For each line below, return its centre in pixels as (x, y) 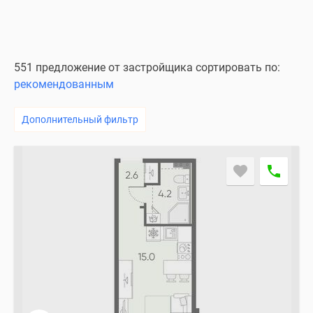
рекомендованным (64, 84)
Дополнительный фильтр (80, 119)
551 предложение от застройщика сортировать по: (147, 67)
